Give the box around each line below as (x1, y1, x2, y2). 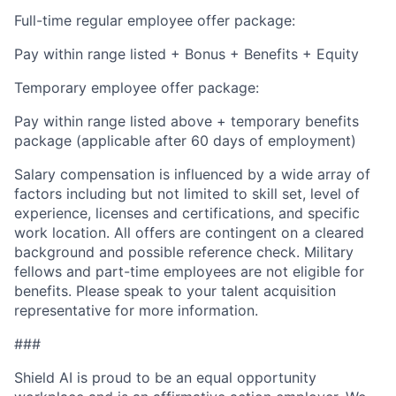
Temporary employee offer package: (14, 79, 259, 97)
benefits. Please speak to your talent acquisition (14, 282, 336, 301)
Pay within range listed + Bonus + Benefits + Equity (14, 45, 359, 64)
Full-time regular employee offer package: (14, 11, 295, 30)
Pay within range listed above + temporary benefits (14, 112, 359, 131)
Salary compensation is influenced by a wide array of (14, 165, 370, 184)
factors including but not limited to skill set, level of (14, 185, 360, 203)
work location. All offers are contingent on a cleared (14, 224, 364, 242)
